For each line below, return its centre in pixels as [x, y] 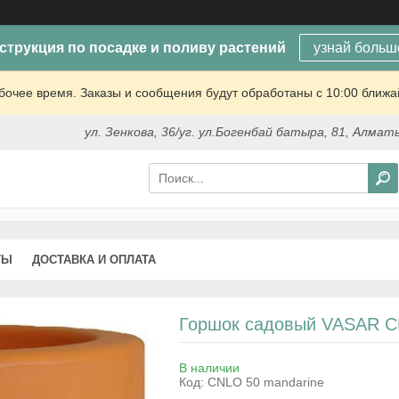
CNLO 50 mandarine [265, 382]
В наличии [209, 367]
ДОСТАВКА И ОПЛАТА [94, 259]
